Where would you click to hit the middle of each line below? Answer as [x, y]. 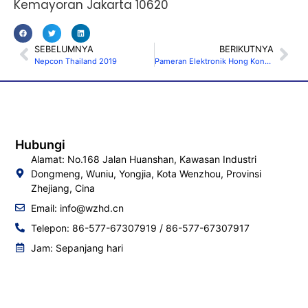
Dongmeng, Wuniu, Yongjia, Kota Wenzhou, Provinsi [146, 173]
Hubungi [41, 144]
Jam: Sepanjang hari [77, 247]
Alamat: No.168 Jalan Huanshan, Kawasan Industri [143, 159]
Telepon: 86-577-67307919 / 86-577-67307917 [140, 228]
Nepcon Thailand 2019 [76, 61]
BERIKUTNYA [246, 49]
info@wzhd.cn [91, 208]
